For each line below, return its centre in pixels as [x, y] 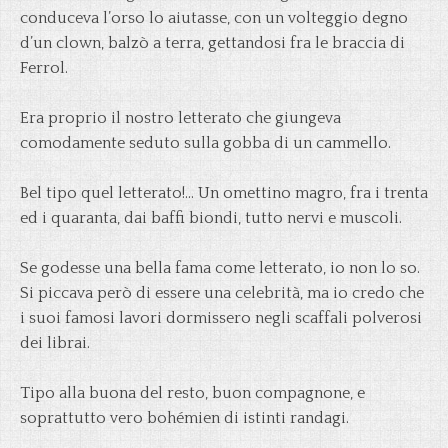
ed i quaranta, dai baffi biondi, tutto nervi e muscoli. [211, 218]
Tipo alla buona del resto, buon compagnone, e [192, 393]
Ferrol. [44, 68]
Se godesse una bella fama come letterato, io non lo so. [220, 268]
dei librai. [55, 343]
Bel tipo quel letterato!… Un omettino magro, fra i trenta [224, 193]
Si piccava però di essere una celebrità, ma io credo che [222, 293]
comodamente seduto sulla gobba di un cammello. [205, 143]
